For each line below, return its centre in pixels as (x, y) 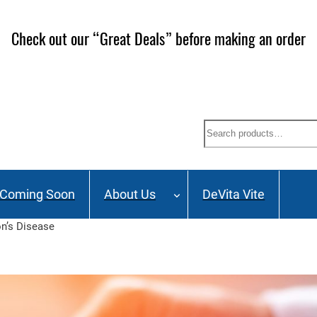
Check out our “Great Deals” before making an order (158, 39)
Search (223, 128)
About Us (130, 195)
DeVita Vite (234, 195)
